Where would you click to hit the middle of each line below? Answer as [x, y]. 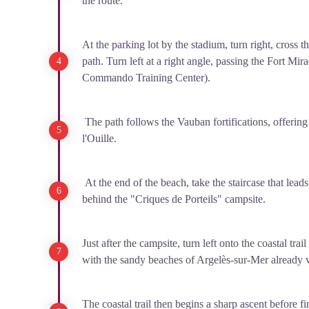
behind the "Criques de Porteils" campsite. [177, 199]
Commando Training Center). [146, 78]
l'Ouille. [99, 138]
